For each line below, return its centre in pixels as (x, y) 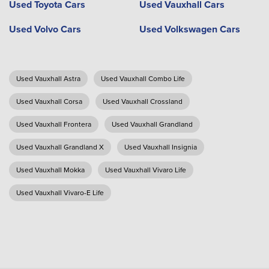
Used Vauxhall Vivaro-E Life (60, 192)
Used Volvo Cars (45, 29)
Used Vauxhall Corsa (49, 101)
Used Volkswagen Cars (189, 29)
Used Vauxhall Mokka (50, 170)
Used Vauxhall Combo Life (143, 78)
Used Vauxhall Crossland (143, 101)
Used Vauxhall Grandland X (60, 147)
